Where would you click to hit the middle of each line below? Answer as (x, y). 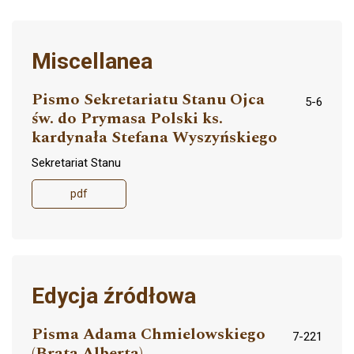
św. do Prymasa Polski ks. (127, 119)
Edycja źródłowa (114, 296)
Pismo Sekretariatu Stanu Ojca (148, 100)
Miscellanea (92, 62)
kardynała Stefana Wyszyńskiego (154, 138)
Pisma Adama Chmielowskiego (149, 335)
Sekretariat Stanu (76, 163)
